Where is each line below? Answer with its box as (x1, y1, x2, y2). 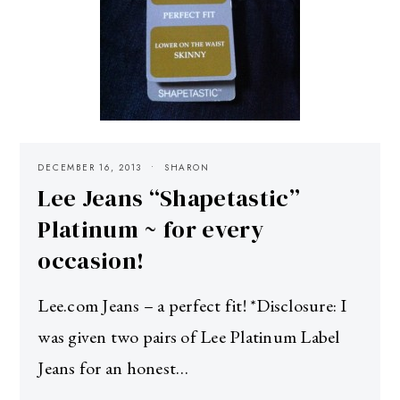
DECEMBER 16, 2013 (37, 160, 143, 174)
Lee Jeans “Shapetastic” (37, 181, 300, 214)
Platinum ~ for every (37, 212, 263, 246)
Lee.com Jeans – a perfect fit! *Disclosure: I (37, 293, 347, 317)
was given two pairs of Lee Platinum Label (37, 324, 340, 348)
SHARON (163, 160, 210, 174)
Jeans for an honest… (37, 355, 189, 379)
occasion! (37, 244, 145, 277)
